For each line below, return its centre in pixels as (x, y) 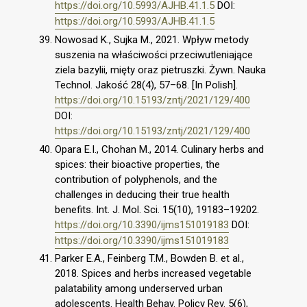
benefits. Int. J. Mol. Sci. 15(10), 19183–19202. (157, 209)
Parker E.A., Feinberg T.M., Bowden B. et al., (149, 259)
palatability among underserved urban (139, 289)
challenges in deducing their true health (142, 194)
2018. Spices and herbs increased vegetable (153, 274)
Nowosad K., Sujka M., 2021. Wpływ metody (152, 39)
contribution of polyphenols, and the (136, 179)
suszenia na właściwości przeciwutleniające (154, 54)
